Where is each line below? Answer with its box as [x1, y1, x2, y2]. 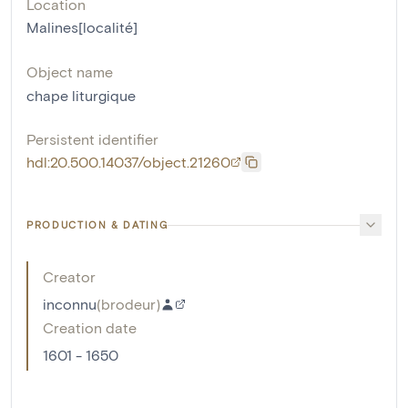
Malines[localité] [26, 18, 138, 36]
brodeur [101, 295, 156, 313]
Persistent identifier [26, 130, 158, 148]
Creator [43, 268, 96, 286]
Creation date [43, 319, 137, 337]
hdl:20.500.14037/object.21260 [26, 153, 230, 171]
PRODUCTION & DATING [26, 219, 168, 231]
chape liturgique [26, 87, 136, 105]
